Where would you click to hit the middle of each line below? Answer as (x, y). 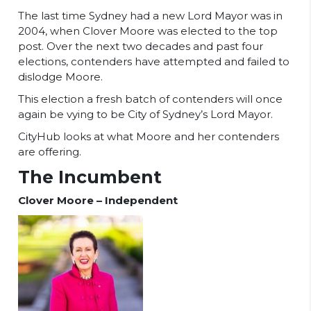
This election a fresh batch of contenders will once (150, 99)
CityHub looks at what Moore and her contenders (149, 136)
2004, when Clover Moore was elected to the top (148, 31)
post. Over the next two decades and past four (141, 46)
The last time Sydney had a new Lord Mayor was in (150, 16)
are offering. (50, 152)
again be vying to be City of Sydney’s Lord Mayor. (147, 114)
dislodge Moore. (62, 77)
